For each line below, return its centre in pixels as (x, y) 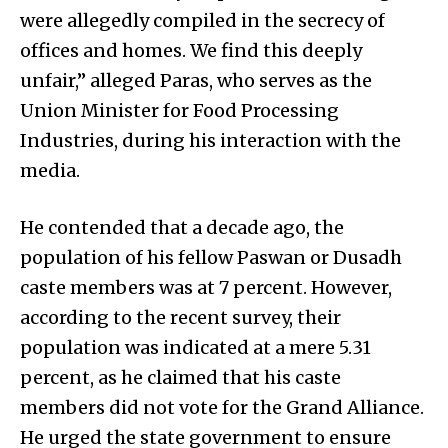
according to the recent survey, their (180, 317)
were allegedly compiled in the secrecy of (202, 20)
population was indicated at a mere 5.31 (195, 347)
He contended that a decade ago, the (182, 227)
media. (50, 170)
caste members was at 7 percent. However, (206, 287)
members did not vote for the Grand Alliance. (222, 407)
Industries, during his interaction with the (210, 140)
